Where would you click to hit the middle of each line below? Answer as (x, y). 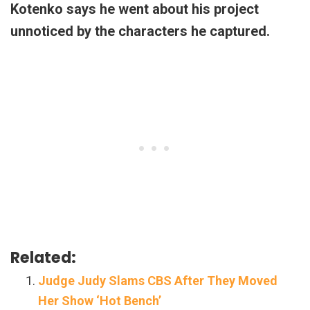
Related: (43, 258)
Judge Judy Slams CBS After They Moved (158, 281)
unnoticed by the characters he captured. (140, 31)
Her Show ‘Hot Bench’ (100, 301)
